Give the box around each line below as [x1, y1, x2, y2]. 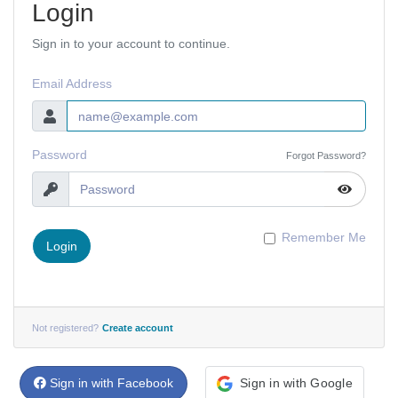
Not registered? [32, 322, 99, 333]
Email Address [32, 76, 112, 91]
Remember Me [282, 230, 366, 244]
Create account [102, 322, 173, 333]
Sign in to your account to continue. [32, 36, 230, 51]
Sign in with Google [240, 376, 353, 390]
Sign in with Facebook [50, 376, 174, 390]
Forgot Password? [286, 150, 366, 161]
